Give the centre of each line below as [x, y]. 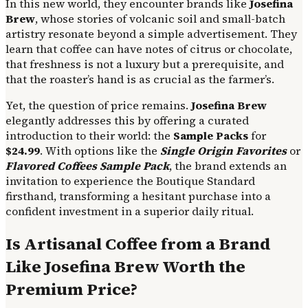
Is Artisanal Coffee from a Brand [138, 243]
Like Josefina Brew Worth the [125, 266]
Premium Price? [71, 289]
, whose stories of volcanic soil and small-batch [160, 19]
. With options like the [100, 151]
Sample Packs [212, 136]
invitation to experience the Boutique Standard [130, 181]
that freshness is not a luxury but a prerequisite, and [145, 64]
